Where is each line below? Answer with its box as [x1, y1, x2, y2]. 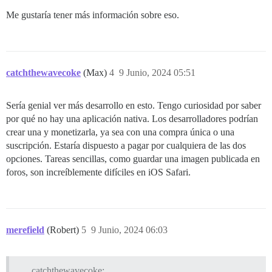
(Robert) [47, 225, 81, 236]
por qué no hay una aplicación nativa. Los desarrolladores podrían [6, 114, 258, 124]
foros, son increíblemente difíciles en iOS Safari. [6, 167, 191, 178]
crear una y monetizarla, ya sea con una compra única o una [6, 127, 234, 138]
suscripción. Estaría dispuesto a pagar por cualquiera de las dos [6, 140, 246, 151]
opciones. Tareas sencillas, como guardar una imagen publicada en [6, 154, 260, 165]
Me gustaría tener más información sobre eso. [6, 10, 179, 21]
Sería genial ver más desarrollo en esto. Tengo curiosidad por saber [6, 100, 261, 111]
